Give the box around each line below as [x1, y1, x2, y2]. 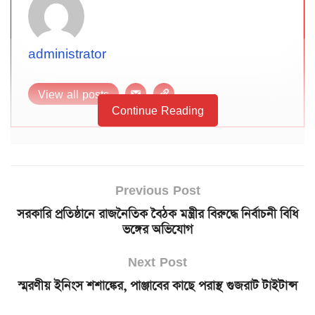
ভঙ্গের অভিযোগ [122, 221, 193, 238]
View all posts [38, 86, 109, 103]
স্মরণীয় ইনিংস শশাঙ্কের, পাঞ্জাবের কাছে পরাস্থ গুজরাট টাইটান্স [18, 277, 297, 295]
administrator [28, 43, 106, 65]
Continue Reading [111, 102, 204, 120]
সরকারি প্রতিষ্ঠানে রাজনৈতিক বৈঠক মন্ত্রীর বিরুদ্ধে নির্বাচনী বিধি [16, 205, 299, 223]
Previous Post [115, 179, 200, 200]
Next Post [128, 251, 187, 271]
